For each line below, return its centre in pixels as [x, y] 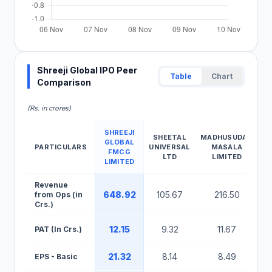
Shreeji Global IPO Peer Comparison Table [102, 178]
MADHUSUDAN [227, 137]
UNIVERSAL [170, 147]
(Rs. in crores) [49, 108]
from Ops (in [59, 195]
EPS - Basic [56, 257]
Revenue [51, 185]
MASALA [227, 147]
